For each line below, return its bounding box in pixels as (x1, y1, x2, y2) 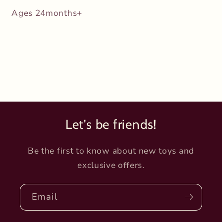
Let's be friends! (65, 116, 157, 132)
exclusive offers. (77, 159, 145, 171)
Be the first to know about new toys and (28, 145, 194, 157)
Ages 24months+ (11, 7, 82, 19)
